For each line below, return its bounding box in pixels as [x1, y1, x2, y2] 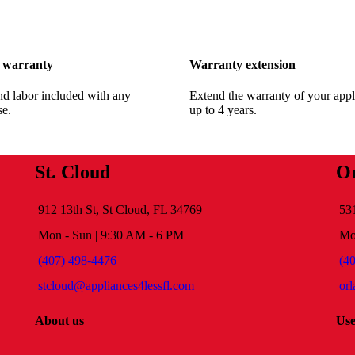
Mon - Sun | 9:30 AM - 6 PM [37, 228, 184, 242]
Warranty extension [189, 57, 296, 71]
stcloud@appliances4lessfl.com [37, 279, 194, 293]
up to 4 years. [189, 103, 257, 117]
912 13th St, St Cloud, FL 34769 [37, 203, 202, 217]
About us [34, 314, 84, 328]
